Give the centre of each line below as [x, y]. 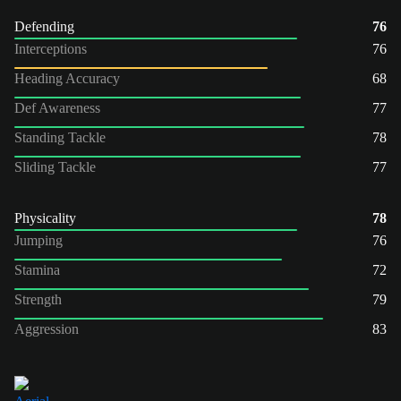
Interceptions [51, 48]
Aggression [47, 328]
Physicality [45, 218]
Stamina [37, 269]
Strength [38, 299]
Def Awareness [57, 107]
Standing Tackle [60, 137]
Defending [44, 26]
